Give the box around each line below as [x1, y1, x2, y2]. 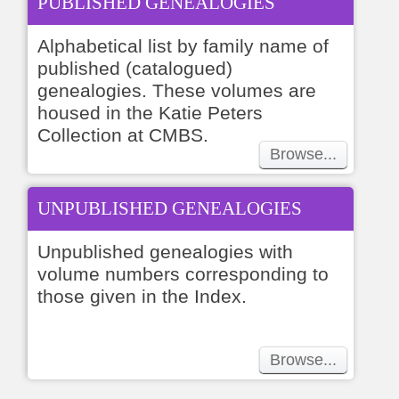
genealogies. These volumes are [37, 79, 317, 101]
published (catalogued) [37, 57, 233, 78]
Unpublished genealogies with [37, 240, 294, 262]
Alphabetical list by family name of [37, 35, 330, 56]
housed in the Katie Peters [37, 102, 264, 123]
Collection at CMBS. [37, 124, 209, 145]
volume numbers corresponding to [37, 263, 330, 284]
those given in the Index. [37, 285, 248, 306]
